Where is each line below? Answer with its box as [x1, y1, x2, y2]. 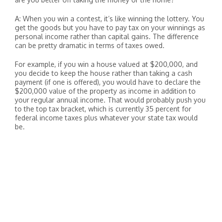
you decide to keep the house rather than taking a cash [15, 69, 192, 77]
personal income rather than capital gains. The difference [15, 32, 199, 41]
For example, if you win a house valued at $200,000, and [15, 60, 198, 68]
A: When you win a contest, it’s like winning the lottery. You [15, 14, 204, 23]
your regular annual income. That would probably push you [15, 96, 206, 104]
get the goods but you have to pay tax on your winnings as [15, 23, 205, 32]
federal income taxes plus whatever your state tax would [15, 113, 198, 122]
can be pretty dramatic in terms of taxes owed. [15, 41, 165, 50]
